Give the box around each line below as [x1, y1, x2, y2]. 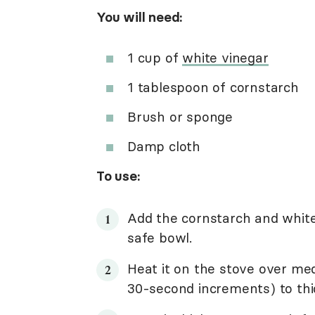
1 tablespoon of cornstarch [127, 79, 299, 96]
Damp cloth [127, 138, 200, 155]
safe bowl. [127, 229, 193, 246]
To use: [96, 167, 140, 184]
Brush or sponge [127, 108, 233, 125]
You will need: [96, 8, 183, 25]
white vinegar [182, 49, 269, 66]
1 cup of [127, 49, 183, 66]
